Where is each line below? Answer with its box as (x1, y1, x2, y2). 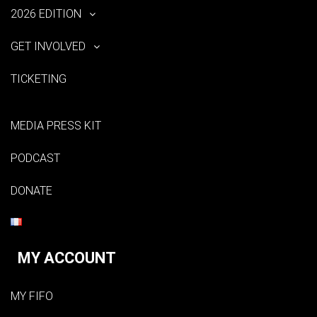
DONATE (11, 183, 52, 197)
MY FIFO (11, 289, 53, 303)
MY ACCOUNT (18, 248, 116, 267)
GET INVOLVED (11, 39, 86, 53)
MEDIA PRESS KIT (11, 118, 101, 132)
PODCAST (11, 151, 60, 165)
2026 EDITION (11, 6, 81, 21)
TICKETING (11, 71, 67, 86)
